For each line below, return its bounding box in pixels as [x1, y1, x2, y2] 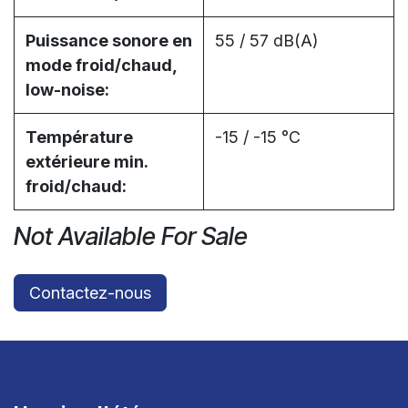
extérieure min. [25, 152, 148, 172]
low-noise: [25, 80, 109, 100]
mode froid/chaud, [25, 56, 178, 76]
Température [25, 127, 133, 148]
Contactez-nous [29, 283, 151, 303]
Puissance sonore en [25, 31, 192, 51]
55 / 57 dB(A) [215, 31, 319, 51]
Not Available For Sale [14, 221, 248, 252]
